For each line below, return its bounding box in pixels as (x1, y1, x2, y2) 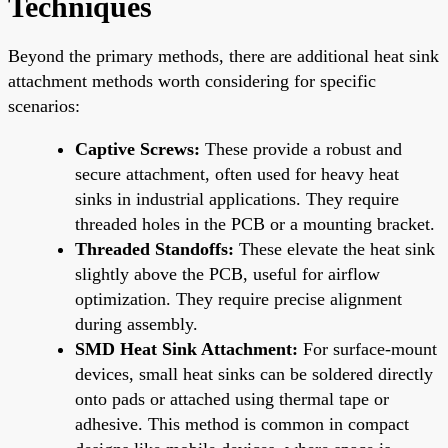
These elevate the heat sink (234, 238, 435, 259)
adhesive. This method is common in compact (75, 413, 409, 434)
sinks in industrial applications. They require (75, 188, 399, 209)
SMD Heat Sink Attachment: (75, 338, 298, 359)
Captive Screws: (75, 138, 200, 159)
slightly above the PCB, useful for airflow (75, 263, 380, 284)
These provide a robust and (200, 138, 402, 159)
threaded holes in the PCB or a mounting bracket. (75, 213, 435, 234)
